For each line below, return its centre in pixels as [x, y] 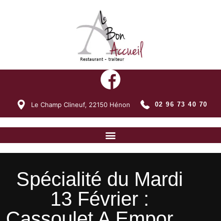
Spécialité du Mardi [99, 179]
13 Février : [99, 199]
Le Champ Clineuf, [59, 104]
